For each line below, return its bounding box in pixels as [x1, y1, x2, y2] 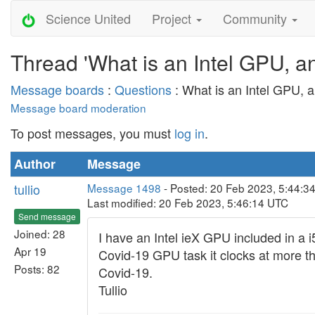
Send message [18, 210, 76, 222]
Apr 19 [14, 243, 46, 259]
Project [151, 9, 195, 27]
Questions [115, 80, 172, 98]
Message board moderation [11, 100, 146, 115]
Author [14, 155, 56, 173]
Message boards [11, 80, 104, 98]
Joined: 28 [14, 225, 65, 241]
